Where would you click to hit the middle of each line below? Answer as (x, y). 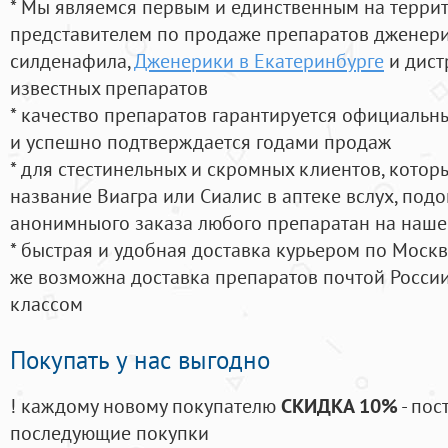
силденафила (68, 61)
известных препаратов (109, 88)
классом (46, 304)
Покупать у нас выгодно (140, 360)
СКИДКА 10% (339, 406)
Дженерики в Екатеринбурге (259, 61)
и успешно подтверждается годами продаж (200, 142)
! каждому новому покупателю (145, 406)
